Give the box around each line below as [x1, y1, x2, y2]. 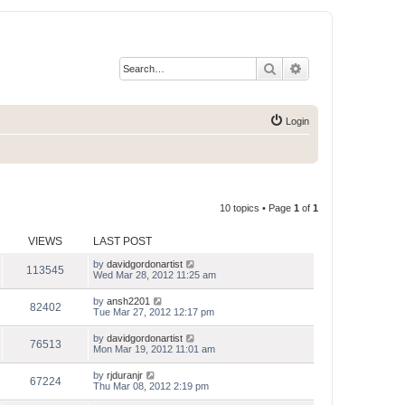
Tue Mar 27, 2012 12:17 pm [93, 306, 214, 317]
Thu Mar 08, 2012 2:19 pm [93, 381, 209, 391]
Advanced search [303, 60, 398, 76]
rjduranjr [107, 370, 143, 381]
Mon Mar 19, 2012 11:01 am [93, 344, 215, 354]
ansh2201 [107, 296, 150, 306]
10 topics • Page [220, 202, 294, 213]
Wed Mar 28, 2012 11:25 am [93, 269, 216, 280]
